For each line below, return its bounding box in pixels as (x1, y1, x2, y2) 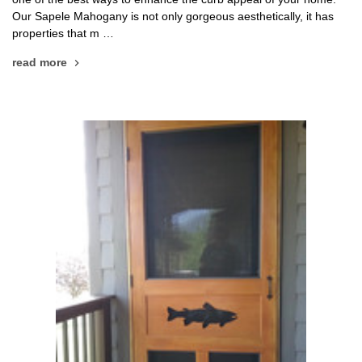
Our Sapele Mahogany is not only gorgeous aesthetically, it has (12, 9, 334, 23)
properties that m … (12, 26, 114, 40)
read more (12, 55, 67, 69)
